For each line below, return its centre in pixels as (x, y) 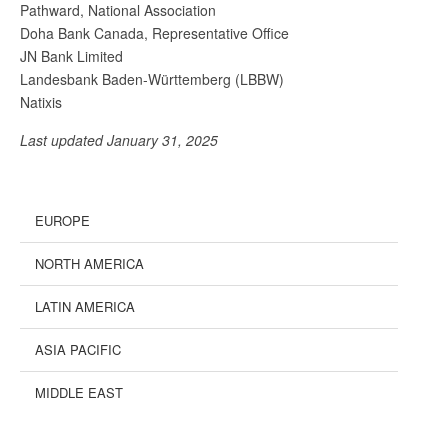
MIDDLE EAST (79, 392)
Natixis (41, 101)
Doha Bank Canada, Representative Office (154, 32)
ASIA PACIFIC (78, 349)
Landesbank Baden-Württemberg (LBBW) (152, 78)
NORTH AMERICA (89, 263)
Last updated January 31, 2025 (119, 139)
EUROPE (62, 220)
